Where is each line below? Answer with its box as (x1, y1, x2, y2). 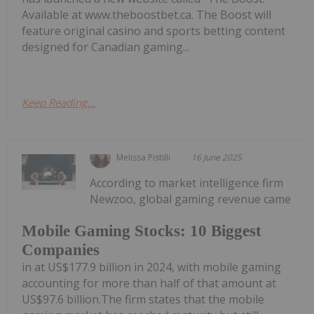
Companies (22, 241, 100, 259)
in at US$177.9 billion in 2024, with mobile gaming (22, 259, 281, 275)
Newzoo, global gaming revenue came (90, 191, 292, 207)
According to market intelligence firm (90, 175, 284, 191)
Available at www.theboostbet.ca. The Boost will (22, 6, 271, 22)
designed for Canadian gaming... (22, 39, 189, 55)
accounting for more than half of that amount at (22, 275, 276, 292)
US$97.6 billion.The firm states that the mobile (22, 292, 264, 308)
